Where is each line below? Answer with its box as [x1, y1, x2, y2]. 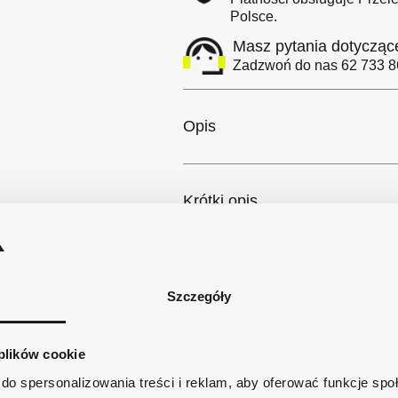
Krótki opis [182, 192, 258, 211]
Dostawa [182, 341, 245, 360]
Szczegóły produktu [182, 267, 322, 285]
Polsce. [230, 8, 278, 24]
